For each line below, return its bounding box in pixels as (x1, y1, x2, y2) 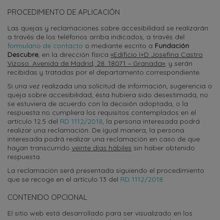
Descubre (7, 50, 38, 59)
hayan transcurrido (7, 143, 72, 152)
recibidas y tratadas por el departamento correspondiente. (7, 67, 201, 77)
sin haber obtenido (132, 143, 195, 152)
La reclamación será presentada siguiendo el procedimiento (7, 165, 204, 175)
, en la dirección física (38, 50, 110, 59)
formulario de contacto (7, 41, 83, 50)
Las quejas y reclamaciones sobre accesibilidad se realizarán (7, 23, 208, 32)
